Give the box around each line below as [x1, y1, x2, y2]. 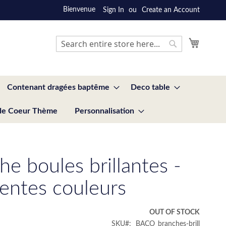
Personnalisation [75, 106, 134, 115]
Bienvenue [63, 6, 95, 13]
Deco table [131, 83, 170, 91]
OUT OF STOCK [149, 208, 200, 216]
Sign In [103, 7, 124, 14]
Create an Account [142, 7, 200, 14]
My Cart [199, 37, 224, 44]
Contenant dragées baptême [7, 83, 109, 91]
